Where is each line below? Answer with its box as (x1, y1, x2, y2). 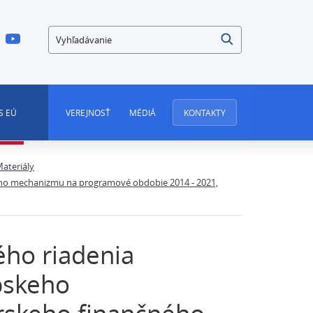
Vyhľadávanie (48, 27, 118, 42)
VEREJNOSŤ (65, 107, 110, 118)
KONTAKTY (183, 107, 226, 118)
